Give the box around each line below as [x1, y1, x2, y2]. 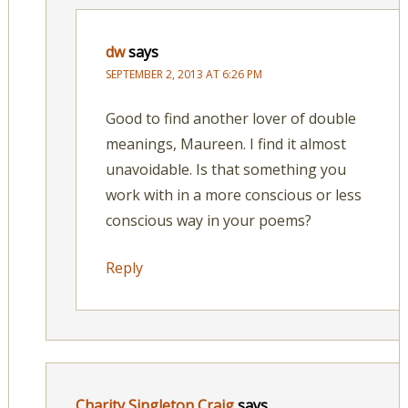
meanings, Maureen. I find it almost [105, 134, 346, 154]
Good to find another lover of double [105, 108, 356, 128]
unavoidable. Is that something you [105, 159, 346, 179]
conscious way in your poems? [105, 210, 311, 230]
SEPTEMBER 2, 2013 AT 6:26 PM [105, 66, 262, 82]
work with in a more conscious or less [105, 185, 362, 205]
